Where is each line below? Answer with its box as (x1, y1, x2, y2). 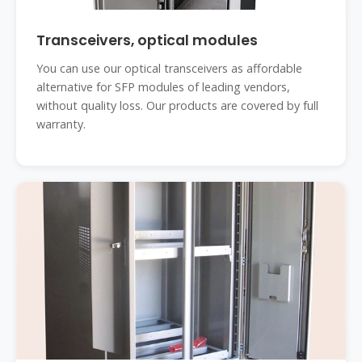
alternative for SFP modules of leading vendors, (36, 79, 290, 95)
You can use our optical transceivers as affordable (36, 61, 302, 76)
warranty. (36, 116, 86, 132)
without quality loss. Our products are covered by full (36, 98, 318, 113)
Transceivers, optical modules (36, 31, 258, 50)
